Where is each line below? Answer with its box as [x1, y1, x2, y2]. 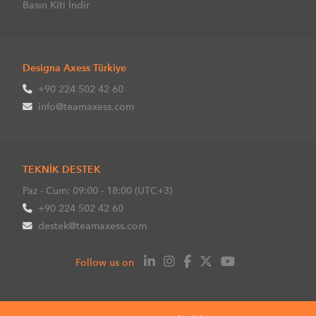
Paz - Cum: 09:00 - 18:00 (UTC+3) [23, 183, 172, 197]
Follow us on [75, 255, 134, 269]
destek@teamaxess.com [38, 219, 147, 232]
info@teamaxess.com [38, 99, 134, 113]
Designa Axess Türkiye [23, 61, 126, 74]
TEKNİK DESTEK [23, 162, 101, 176]
